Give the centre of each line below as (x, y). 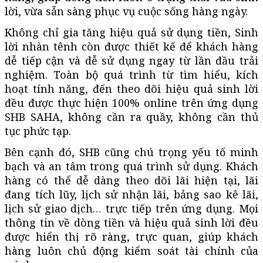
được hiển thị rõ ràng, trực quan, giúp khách (131, 236)
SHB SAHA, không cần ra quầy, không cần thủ (131, 117)
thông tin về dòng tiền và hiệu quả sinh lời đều (131, 222)
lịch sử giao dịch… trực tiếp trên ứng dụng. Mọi (131, 208)
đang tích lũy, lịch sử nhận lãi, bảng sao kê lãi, (131, 194)
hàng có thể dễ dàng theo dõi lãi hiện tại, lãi (131, 180)
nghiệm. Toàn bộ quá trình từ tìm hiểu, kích (131, 74)
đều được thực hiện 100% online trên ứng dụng (131, 102)
